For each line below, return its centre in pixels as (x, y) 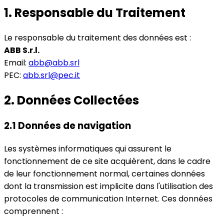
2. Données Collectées (71, 100)
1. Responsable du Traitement (95, 12)
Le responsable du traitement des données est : (97, 37)
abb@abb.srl (54, 62)
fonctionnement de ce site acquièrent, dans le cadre (107, 161)
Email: (16, 62)
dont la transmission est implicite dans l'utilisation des (108, 186)
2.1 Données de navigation (67, 126)
